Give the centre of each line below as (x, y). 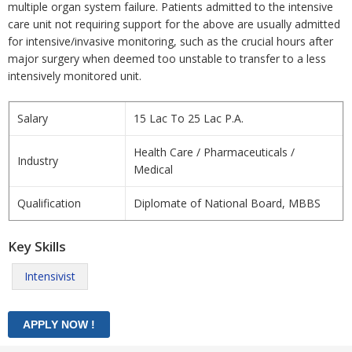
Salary (33, 118)
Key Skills (37, 246)
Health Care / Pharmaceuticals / (214, 152)
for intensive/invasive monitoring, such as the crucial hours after (170, 41)
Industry (38, 161)
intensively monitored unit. (75, 76)
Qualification (49, 203)
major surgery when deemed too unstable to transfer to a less (167, 59)
